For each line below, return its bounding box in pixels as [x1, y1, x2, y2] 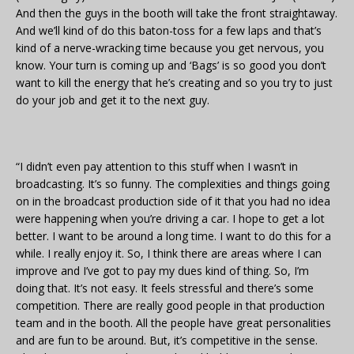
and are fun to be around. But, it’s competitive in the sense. [16, 333, 318, 348]
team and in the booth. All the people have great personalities [16, 315, 331, 331]
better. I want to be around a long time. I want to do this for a [16, 228, 331, 244]
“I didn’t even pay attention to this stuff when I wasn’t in [16, 159, 298, 175]
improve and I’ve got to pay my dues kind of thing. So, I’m [16, 263, 309, 279]
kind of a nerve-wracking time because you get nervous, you [16, 40, 324, 56]
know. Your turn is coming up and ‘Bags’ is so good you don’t [16, 58, 326, 73]
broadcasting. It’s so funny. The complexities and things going [16, 176, 330, 192]
